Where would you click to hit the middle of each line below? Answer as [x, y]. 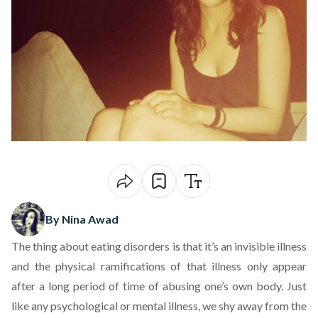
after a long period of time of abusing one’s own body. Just [159, 286]
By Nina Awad [82, 219]
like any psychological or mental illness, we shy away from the [159, 306]
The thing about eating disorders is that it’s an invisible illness [159, 246]
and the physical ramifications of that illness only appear [159, 266]
